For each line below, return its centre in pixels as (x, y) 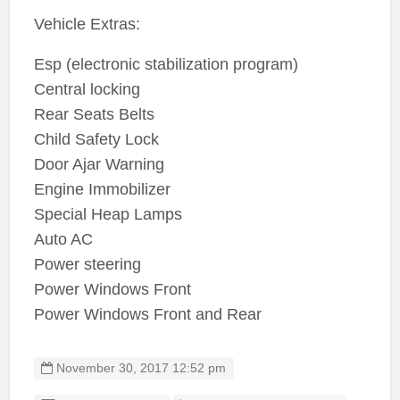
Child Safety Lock (96, 140)
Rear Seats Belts (94, 115)
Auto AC (63, 240)
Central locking (87, 90)
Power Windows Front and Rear (147, 315)
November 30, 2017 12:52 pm (140, 369)
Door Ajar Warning (99, 165)
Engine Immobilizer (102, 190)
